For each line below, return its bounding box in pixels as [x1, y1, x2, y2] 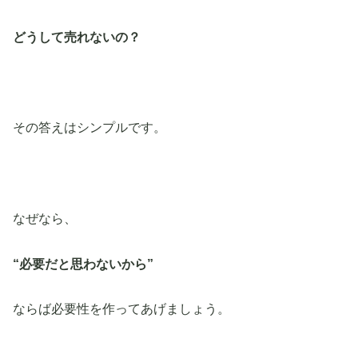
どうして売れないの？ [13, 30, 141, 44]
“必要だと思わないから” [13, 257, 153, 271]
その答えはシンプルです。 [13, 121, 166, 135]
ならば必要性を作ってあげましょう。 [13, 302, 230, 316]
